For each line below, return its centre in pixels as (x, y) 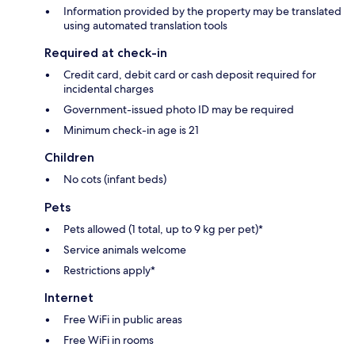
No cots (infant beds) (115, 179)
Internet (69, 298)
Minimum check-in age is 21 (131, 130)
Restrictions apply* (109, 271)
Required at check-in (106, 53)
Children (69, 158)
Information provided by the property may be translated (202, 11)
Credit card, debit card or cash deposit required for (190, 75)
